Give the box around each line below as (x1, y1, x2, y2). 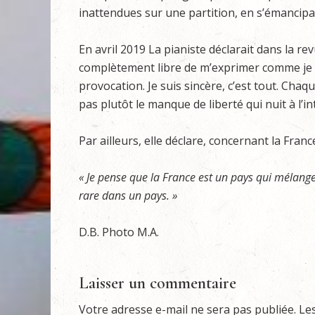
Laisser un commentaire (79, 273, 236, 293)
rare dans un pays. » (79, 188, 177, 203)
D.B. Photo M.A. (79, 224, 159, 240)
